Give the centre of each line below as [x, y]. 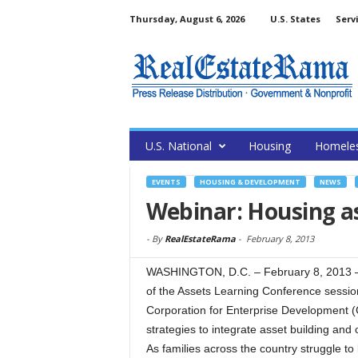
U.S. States [295, 19]
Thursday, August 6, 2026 [187, 19]
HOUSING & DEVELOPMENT [250, 182]
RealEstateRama [200, 239]
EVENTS [166, 182]
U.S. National [178, 146]
